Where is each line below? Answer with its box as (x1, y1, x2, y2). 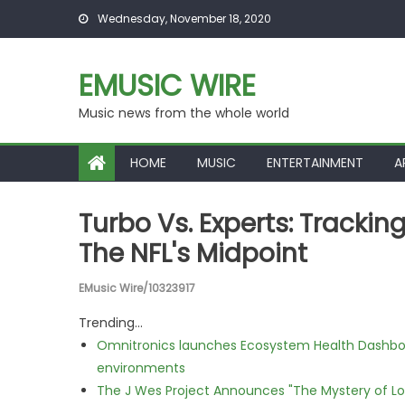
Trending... (79, 314, 143, 332)
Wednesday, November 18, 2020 (95, 11, 271, 26)
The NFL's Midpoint (79, 236, 307, 271)
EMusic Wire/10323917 (79, 280, 195, 296)
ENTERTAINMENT (267, 154, 363, 172)
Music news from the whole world (79, 104, 289, 122)
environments (97, 359, 185, 377)
